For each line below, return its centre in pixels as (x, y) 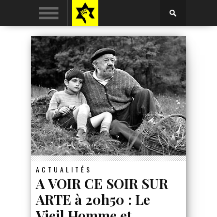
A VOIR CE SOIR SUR (102, 184)
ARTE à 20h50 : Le (93, 200)
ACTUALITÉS (64, 170)
